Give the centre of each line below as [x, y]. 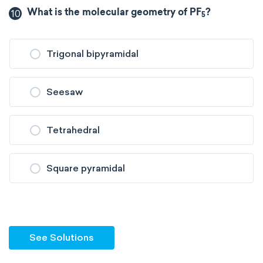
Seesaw [65, 92]
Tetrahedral [73, 130]
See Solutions [62, 237]
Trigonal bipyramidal [92, 54]
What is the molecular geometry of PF [114, 13]
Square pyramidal [86, 168]
